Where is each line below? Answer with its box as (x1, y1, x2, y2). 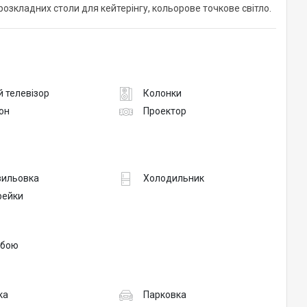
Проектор (143, 106, 186, 117)
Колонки (143, 88, 182, 99)
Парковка (143, 289, 186, 301)
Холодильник (143, 173, 204, 184)
